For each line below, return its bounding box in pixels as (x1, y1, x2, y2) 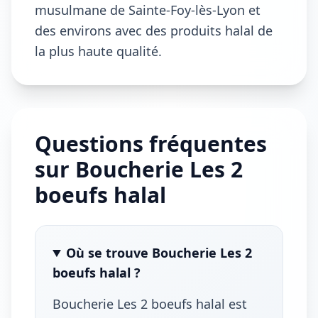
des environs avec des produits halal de (35, 22, 273, 39)
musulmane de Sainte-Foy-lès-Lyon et (35, 1, 261, 18)
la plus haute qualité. (35, 43, 162, 60)
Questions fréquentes (35, 129, 267, 158)
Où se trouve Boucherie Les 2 (66, 244, 253, 261)
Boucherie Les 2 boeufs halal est (53, 295, 247, 312)
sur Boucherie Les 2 (35, 155, 243, 184)
